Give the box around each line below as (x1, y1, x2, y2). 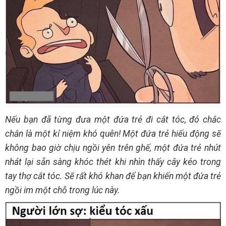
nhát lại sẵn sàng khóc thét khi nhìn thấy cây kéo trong (5, 156, 221, 167)
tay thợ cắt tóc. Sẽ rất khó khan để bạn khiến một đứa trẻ (5, 171, 221, 181)
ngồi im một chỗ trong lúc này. (5, 185, 120, 195)
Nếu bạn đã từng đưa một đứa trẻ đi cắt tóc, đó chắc (5, 114, 221, 125)
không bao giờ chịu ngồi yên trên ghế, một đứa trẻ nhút (5, 142, 221, 153)
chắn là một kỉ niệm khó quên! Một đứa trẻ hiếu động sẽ (5, 128, 221, 139)
